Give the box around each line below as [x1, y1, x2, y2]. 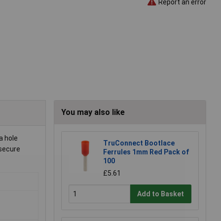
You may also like [61, 108, 125, 117]
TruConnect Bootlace [103, 139, 175, 147]
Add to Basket [137, 189, 184, 198]
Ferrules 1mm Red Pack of [103, 148, 189, 156]
